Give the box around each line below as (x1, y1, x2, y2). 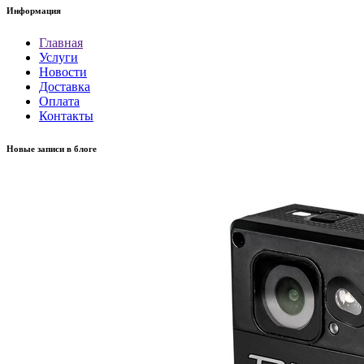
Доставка (39, 80, 90, 94)
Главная (39, 36, 83, 50)
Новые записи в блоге (6, 144, 97, 154)
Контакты (39, 109, 93, 123)
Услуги (39, 50, 78, 65)
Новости (39, 65, 87, 80)
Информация (6, 6, 61, 16)
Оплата (39, 94, 80, 109)
